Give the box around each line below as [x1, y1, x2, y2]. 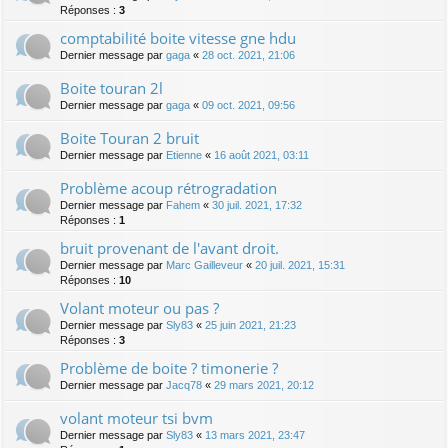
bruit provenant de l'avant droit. [60, 237, 279, 258]
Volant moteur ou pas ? [60, 297, 219, 318]
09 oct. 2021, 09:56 [202, 98, 295, 111]
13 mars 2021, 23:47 [205, 428, 305, 441]
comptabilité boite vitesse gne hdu [60, 27, 296, 48]
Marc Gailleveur [166, 258, 243, 271]
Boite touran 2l [60, 77, 163, 98]
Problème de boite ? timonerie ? [60, 357, 278, 378]
